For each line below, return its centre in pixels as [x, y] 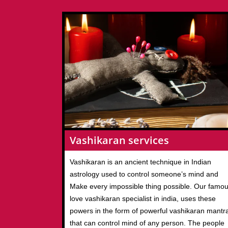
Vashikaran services [119, 140]
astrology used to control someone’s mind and [144, 174]
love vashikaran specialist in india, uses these [143, 198]
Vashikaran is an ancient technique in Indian [140, 162]
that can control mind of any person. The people [147, 223]
